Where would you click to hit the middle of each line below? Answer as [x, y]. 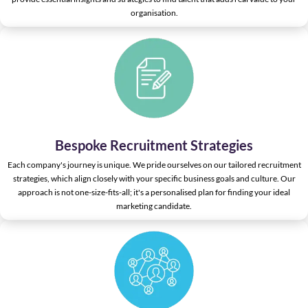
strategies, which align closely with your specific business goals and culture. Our [154, 178]
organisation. [154, 13]
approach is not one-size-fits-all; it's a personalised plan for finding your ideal [154, 192]
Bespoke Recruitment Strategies [154, 145]
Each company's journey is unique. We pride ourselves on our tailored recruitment [154, 164]
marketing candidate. [154, 206]
